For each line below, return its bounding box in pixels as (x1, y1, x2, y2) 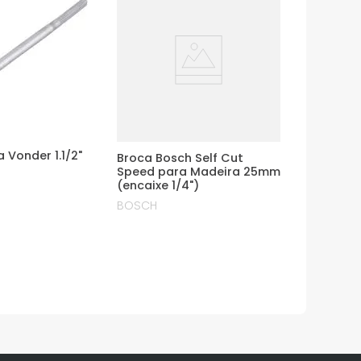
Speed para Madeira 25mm (116, 164, 280, 180)
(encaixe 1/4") (116, 177, 199, 194)
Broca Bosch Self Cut (116, 150, 243, 167)
